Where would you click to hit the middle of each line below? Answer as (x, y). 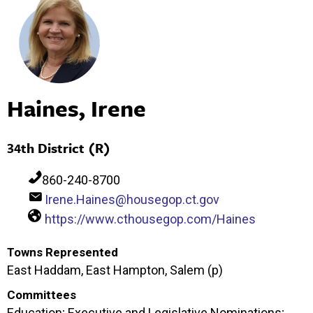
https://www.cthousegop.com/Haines (150, 219)
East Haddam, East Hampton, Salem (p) (115, 270)
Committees (42, 295)
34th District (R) (59, 148)
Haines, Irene (77, 108)
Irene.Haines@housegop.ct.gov (132, 200)
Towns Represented (63, 253)
